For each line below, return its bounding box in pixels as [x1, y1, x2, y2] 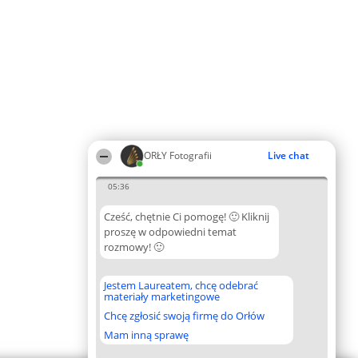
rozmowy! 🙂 [104, 240, 164, 254]
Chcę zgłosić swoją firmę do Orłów [104, 308, 265, 323]
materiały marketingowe [104, 289, 220, 304]
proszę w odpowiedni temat [104, 225, 237, 239]
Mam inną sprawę [104, 328, 189, 342]
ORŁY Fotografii [144, 149, 212, 162]
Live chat [268, 149, 309, 162]
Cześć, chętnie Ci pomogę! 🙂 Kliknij [104, 209, 269, 224]
